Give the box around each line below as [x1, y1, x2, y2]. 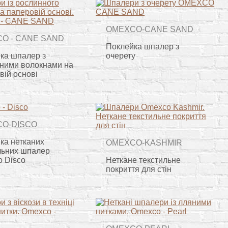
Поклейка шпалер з [106, 42, 180, 51]
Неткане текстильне [106, 155, 181, 164]
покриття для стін [106, 164, 172, 174]
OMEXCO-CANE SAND [106, 25, 194, 34]
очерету [106, 51, 136, 60]
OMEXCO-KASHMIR [106, 138, 183, 148]
